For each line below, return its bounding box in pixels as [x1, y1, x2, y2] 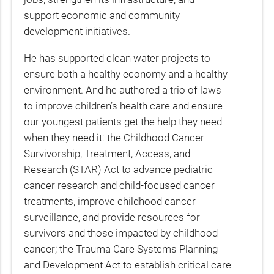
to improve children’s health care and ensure [24, 99, 223, 112]
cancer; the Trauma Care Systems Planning [24, 242, 218, 255]
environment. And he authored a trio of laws [24, 83, 222, 96]
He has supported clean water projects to [24, 51, 211, 64]
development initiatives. [24, 25, 131, 38]
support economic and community [24, 9, 180, 22]
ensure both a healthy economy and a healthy [24, 67, 228, 80]
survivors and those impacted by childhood [24, 226, 218, 239]
